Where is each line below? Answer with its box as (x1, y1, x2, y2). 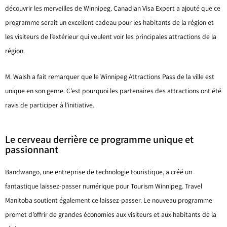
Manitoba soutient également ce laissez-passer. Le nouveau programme (5, 196, 212, 205)
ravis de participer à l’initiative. (5, 100, 94, 110)
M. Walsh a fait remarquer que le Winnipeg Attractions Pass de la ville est (5, 72, 214, 82)
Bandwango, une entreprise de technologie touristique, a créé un (5, 167, 192, 177)
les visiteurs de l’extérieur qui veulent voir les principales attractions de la (5, 31, 216, 41)
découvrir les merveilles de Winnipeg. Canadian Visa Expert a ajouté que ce (5, 3, 220, 13)
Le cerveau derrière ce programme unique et (5, 133, 194, 146)
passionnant (5, 143, 58, 157)
